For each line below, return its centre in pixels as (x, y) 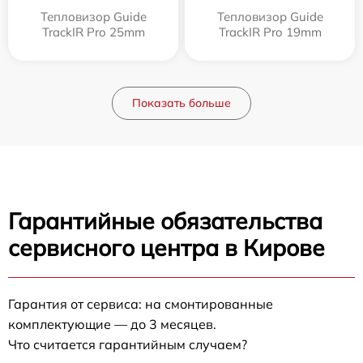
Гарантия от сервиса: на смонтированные (141, 303)
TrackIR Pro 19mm (270, 32)
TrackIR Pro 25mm (93, 32)
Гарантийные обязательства (165, 220)
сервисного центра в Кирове (167, 247)
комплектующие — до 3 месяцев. (112, 324)
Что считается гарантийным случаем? (128, 344)
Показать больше (181, 102)
